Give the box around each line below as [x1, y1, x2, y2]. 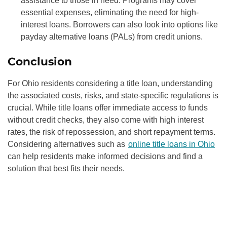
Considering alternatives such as [8, 139, 127, 148]
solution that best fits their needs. [8, 164, 125, 173]
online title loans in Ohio [128, 139, 215, 148]
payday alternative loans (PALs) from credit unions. [20, 32, 203, 42]
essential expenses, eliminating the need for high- [20, 8, 199, 17]
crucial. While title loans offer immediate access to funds [8, 103, 208, 112]
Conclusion [8, 54, 72, 68]
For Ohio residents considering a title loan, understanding [8, 79, 213, 88]
